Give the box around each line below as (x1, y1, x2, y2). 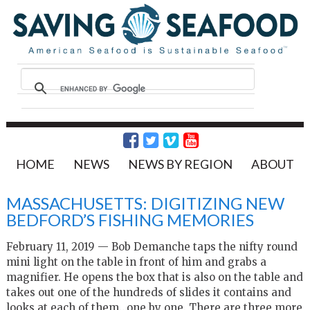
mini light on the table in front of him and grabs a (6, 255, 266, 268)
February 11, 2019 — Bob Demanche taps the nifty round (6, 239, 298, 253)
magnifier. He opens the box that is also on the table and (6, 270, 303, 284)
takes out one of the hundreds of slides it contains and (6, 285, 291, 299)
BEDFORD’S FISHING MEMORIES (6, 209, 254, 230)
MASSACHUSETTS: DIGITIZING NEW (6, 192, 284, 213)
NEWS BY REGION (127, 156, 232, 172)
